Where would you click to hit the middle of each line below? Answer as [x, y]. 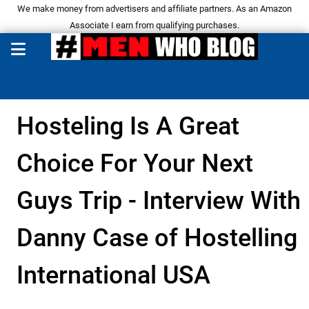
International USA [113, 276]
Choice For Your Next [135, 164]
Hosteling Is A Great [128, 127]
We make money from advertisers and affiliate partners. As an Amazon [154, 9]
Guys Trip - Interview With [159, 201]
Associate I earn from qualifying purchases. [154, 25]
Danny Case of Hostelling [157, 238]
